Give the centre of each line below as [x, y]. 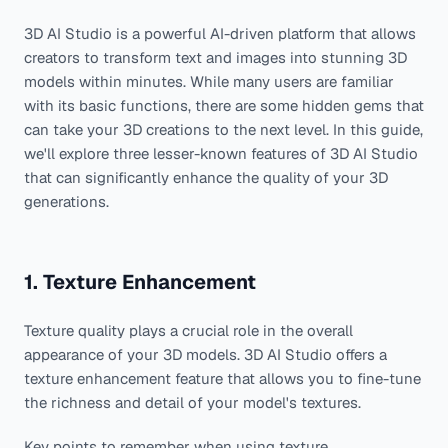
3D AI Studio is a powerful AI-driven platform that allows [220, 33]
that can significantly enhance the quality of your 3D [206, 177]
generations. [66, 201]
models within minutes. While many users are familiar [209, 81]
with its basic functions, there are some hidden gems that [224, 105]
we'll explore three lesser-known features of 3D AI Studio [221, 153]
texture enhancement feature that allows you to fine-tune [222, 378]
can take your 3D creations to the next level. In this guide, [223, 129]
